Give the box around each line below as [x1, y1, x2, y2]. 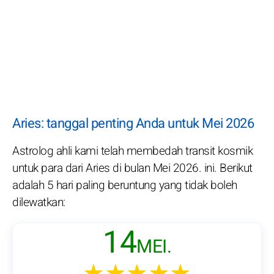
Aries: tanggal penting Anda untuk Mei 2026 [12, 114, 254, 134]
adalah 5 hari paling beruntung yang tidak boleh [12, 177, 237, 194]
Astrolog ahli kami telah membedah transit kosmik [12, 143, 253, 160]
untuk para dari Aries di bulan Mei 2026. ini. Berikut [12, 160, 253, 177]
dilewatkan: [12, 194, 65, 212]
